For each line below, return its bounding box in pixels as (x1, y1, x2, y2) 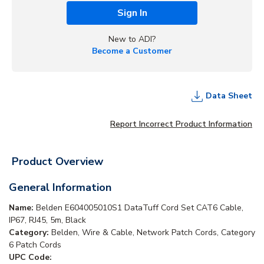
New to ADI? (108, 33, 156, 45)
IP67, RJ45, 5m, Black (9, 214, 86, 226)
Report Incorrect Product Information (110, 118, 252, 130)
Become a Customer (92, 45, 172, 57)
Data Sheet (206, 90, 252, 101)
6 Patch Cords (9, 239, 61, 250)
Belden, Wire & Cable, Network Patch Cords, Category (51, 226, 255, 238)
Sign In (117, 6, 147, 19)
